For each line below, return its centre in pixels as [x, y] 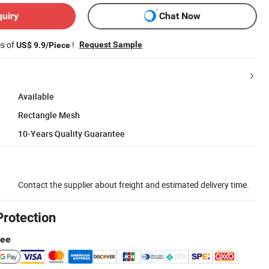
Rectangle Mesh [49, 115]
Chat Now [180, 16]
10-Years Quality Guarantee [71, 133]
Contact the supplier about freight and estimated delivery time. [134, 184]
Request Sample [111, 44]
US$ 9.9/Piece [43, 45]
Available [36, 96]
